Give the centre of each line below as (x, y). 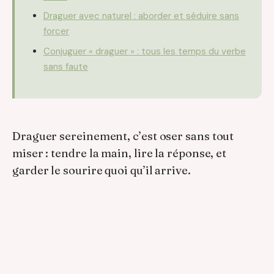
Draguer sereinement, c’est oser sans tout (123, 136)
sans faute (65, 66)
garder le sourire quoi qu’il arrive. (102, 170)
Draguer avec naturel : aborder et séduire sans (141, 16)
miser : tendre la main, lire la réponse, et (120, 153)
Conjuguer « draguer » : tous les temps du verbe (144, 51)
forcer (56, 31)
